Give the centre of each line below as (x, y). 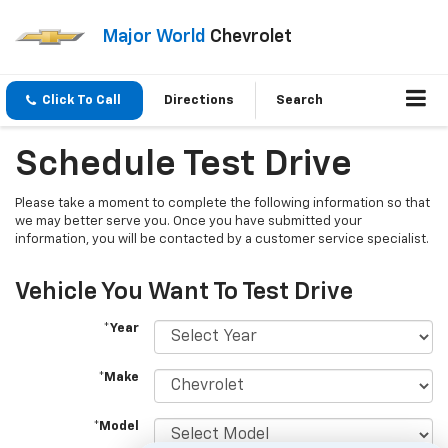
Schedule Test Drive (183, 165)
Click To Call (81, 101)
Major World (153, 36)
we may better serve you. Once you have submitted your (188, 222)
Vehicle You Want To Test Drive (184, 292)
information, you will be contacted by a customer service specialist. (222, 240)
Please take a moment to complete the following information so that (222, 204)
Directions (199, 101)
